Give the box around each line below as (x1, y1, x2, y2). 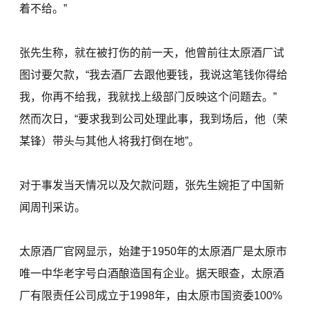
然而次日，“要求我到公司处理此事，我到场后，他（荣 (19, 113, 288, 126)
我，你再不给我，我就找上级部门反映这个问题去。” (19, 91, 277, 103)
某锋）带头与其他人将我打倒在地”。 (19, 135, 200, 148)
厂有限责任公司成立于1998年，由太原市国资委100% (19, 290, 283, 302)
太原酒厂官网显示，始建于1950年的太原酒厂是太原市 (19, 246, 288, 258)
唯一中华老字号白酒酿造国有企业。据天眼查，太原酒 (19, 268, 285, 280)
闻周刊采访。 (19, 201, 86, 214)
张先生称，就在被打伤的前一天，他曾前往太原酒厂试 (19, 47, 285, 59)
